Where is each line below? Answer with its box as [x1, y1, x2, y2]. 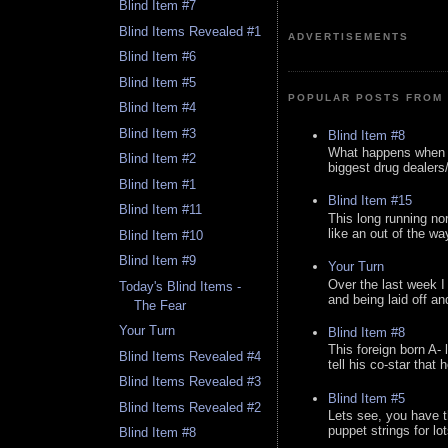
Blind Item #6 [119, 49, 197, 65]
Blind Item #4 [119, 100, 197, 116]
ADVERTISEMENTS [288, 30, 410, 42]
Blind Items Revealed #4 [119, 348, 262, 364]
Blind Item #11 [119, 202, 203, 218]
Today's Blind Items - [119, 278, 242, 294]
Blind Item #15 [328, 193, 412, 209]
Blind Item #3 [119, 125, 197, 141]
